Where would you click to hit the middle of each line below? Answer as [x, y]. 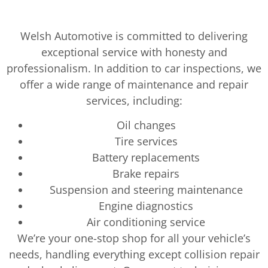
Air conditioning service [146, 222]
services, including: [134, 100]
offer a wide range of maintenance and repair [134, 84]
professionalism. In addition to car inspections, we [134, 68]
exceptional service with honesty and [134, 52]
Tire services [146, 141]
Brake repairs [146, 174]
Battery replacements [146, 158]
